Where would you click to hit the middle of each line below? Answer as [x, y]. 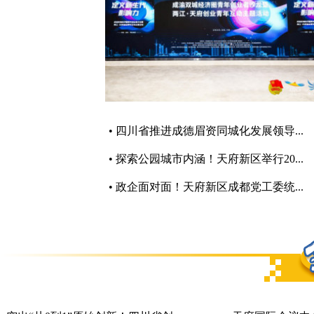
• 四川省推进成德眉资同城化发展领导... [206, 131]
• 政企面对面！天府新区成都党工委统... [206, 187]
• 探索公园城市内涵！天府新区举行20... [206, 159]
